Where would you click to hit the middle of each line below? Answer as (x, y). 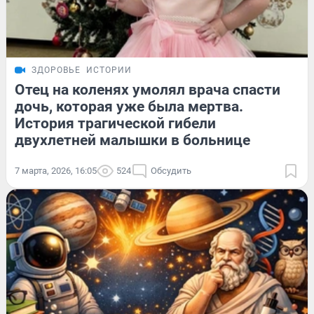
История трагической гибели (115, 124)
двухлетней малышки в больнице (132, 141)
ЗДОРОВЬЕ (56, 70)
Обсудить (171, 171)
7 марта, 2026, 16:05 (56, 171)
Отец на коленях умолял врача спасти (148, 90)
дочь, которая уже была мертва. (129, 107)
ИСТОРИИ (109, 70)
